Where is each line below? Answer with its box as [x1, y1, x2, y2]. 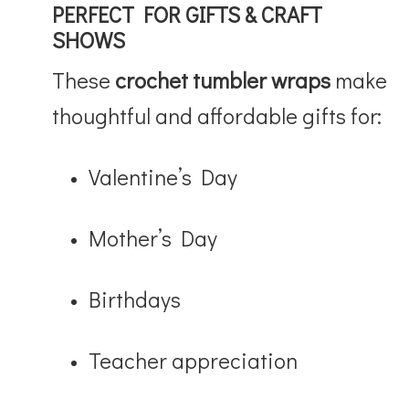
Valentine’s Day [89, 162, 238, 191]
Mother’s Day [89, 223, 218, 252]
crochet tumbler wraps [115, 65, 331, 94]
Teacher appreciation [89, 345, 299, 374]
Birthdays [89, 284, 182, 313]
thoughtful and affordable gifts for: [52, 100, 383, 130]
